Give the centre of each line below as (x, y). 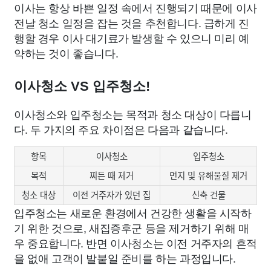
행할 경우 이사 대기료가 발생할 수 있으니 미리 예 (132, 37)
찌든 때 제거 (112, 175)
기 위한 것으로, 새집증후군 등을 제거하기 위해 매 (132, 227)
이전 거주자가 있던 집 (112, 195)
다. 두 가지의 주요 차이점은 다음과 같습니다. (121, 129)
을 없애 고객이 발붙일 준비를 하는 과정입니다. (125, 257)
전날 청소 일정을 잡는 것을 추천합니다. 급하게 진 (132, 22)
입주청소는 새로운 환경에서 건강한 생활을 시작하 (133, 212)
